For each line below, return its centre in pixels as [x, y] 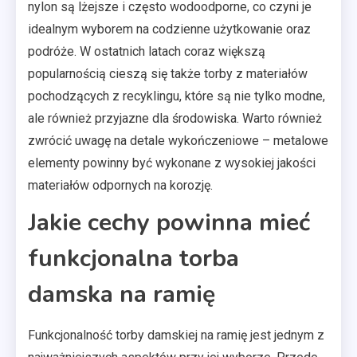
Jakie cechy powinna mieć [169, 222]
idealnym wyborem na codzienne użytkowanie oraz [169, 29]
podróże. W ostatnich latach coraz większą [147, 51]
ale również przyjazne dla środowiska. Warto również [175, 118]
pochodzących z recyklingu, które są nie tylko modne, [177, 96]
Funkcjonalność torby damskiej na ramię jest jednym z [176, 335]
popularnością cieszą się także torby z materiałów [168, 73]
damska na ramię [122, 294]
